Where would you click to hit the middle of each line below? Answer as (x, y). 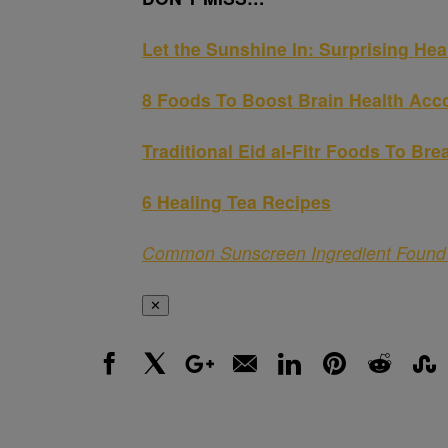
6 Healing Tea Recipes (236, 201)
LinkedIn (294, 385)
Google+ (205, 385)
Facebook (118, 385)
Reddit (379, 385)
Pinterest (341, 385)
